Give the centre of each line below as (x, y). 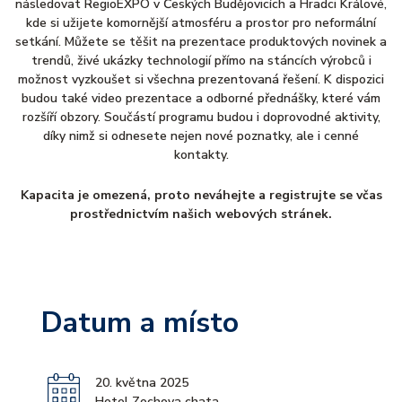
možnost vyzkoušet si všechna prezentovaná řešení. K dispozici (201, 79)
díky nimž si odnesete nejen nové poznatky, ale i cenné (201, 136)
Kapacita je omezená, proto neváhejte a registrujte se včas (201, 195)
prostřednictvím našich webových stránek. (201, 214)
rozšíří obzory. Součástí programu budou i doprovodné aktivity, (201, 117)
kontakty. (201, 155)
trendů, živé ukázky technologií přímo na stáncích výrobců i (201, 61)
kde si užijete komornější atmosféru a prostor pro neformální (201, 23)
